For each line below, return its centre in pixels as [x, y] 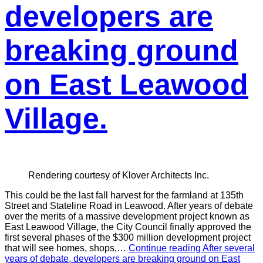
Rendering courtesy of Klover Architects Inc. [119, 175]
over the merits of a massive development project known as [127, 216]
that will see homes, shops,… [67, 248]
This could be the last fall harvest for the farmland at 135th [124, 195]
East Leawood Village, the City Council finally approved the [128, 227]
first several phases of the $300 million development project [128, 237]
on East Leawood [127, 84]
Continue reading [166, 248]
